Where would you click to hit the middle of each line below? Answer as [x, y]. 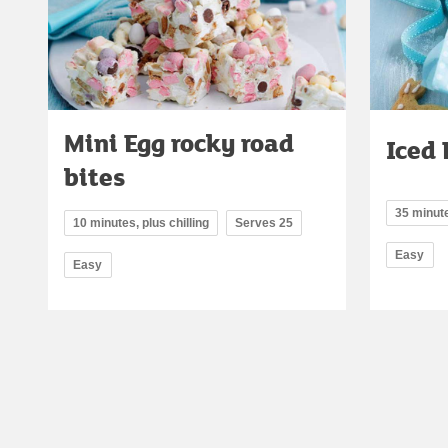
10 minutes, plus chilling [141, 222]
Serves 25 [264, 222]
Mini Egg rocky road [179, 142]
